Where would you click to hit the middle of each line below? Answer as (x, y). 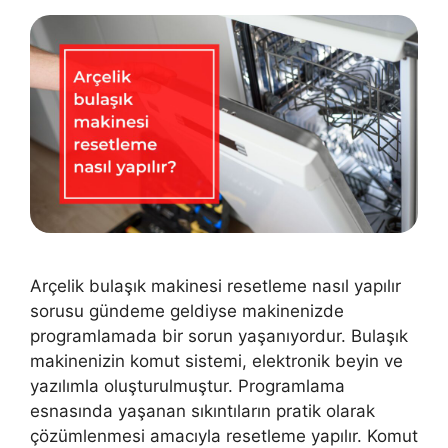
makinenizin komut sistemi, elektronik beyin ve (216, 361)
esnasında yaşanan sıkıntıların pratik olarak (202, 411)
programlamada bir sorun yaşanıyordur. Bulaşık (219, 336)
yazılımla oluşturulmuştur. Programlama (187, 386)
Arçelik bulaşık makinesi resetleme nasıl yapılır (215, 286)
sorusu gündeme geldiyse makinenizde (187, 311)
